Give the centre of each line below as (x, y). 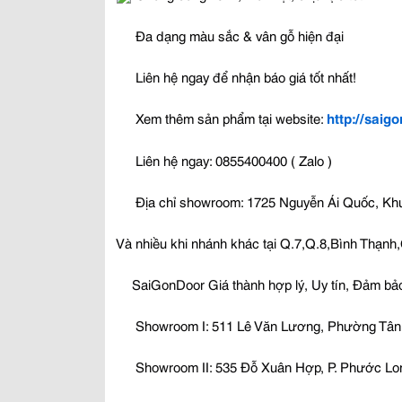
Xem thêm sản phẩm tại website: (229, 118)
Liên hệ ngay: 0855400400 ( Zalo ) (232, 159)
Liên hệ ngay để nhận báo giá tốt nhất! (246, 77)
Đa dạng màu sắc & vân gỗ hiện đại (238, 35)
